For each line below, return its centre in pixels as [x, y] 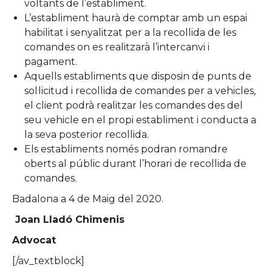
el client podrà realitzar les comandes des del [134, 105]
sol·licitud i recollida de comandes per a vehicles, [140, 90]
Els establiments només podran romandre [126, 149]
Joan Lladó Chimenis [70, 219]
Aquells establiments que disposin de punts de [138, 76]
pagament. [51, 61]
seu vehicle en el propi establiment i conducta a [140, 120]
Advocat [34, 240]
